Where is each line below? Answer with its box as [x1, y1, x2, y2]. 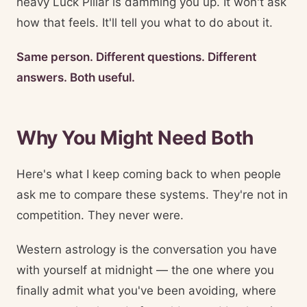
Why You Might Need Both [16, 126, 254, 149]
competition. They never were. [16, 208, 184, 222]
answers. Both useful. [16, 71, 135, 84]
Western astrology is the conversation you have [16, 243, 277, 256]
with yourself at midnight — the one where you [16, 263, 274, 277]
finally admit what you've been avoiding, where [16, 284, 276, 297]
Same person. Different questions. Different [16, 50, 256, 64]
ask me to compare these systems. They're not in [16, 188, 288, 201]
